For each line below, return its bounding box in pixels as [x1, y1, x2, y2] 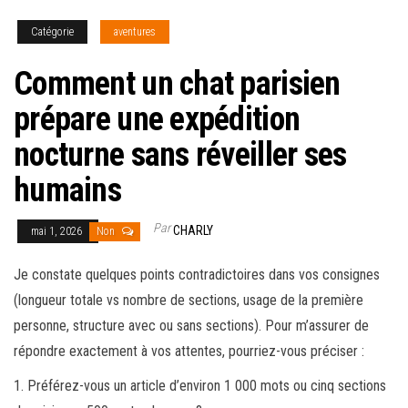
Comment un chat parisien [14, 65, 341, 104]
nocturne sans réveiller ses [14, 136, 347, 175]
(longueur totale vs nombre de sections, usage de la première [14, 291, 363, 310]
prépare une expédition [14, 100, 301, 139]
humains [14, 171, 121, 210]
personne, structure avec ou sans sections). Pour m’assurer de [14, 317, 369, 335]
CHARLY [173, 223, 213, 239]
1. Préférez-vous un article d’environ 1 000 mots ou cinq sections [14, 377, 386, 395]
